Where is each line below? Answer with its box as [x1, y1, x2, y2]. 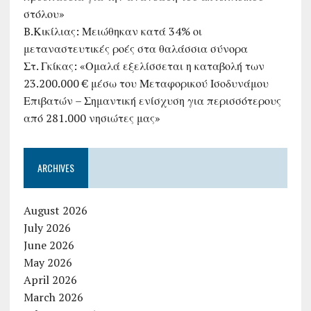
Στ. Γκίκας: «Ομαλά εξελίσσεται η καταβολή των [23, 58, 264, 74]
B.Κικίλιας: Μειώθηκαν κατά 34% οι [23, 24, 202, 40]
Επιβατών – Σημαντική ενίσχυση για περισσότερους [23, 93, 281, 109]
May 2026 [23, 255, 72, 271]
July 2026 [23, 220, 71, 236]
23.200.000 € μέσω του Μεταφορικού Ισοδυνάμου [23, 76, 269, 92]
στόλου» [23, 6, 65, 22]
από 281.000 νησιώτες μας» [23, 110, 160, 126]
